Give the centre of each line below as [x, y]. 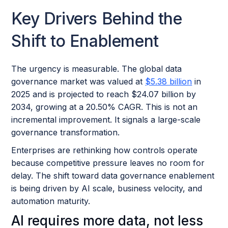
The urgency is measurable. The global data [97, 69]
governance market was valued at [78, 81]
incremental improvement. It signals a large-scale [106, 120]
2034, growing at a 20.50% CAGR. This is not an [105, 107]
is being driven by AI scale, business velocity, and [107, 188]
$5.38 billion [169, 81]
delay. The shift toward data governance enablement [113, 176]
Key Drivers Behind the [97, 19]
